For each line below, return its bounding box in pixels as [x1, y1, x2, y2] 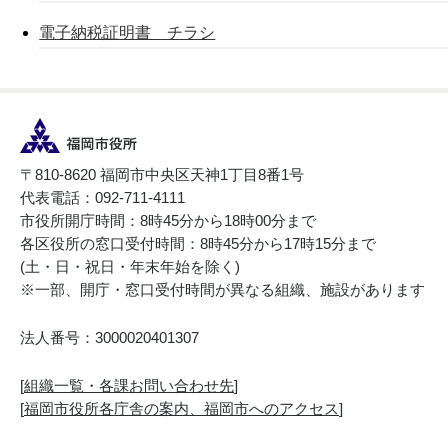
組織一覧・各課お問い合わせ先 [24, 377, 234, 395]
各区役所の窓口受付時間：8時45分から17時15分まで [20, 235, 376, 253]
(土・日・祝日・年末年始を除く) [20, 258, 240, 276]
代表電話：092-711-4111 [20, 189, 185, 207]
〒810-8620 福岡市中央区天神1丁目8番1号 [20, 166, 304, 184]
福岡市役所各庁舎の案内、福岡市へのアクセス [24, 400, 339, 418]
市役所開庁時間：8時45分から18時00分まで [20, 212, 316, 230]
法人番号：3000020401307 [20, 329, 199, 347]
